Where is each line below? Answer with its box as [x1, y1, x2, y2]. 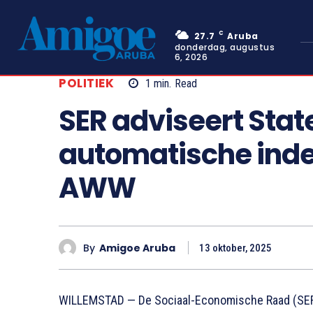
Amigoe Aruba [99, 240, 175, 255]
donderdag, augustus [174, 41, 275, 53]
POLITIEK [59, 75, 114, 92]
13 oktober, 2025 [199, 242, 272, 255]
